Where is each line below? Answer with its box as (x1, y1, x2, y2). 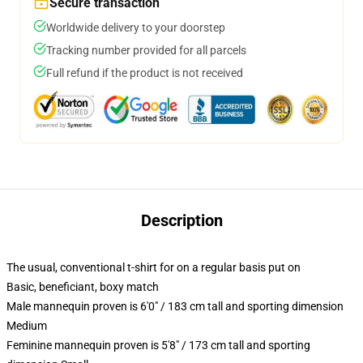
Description (140, 211, 223, 230)
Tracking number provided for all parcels (46, 44, 246, 57)
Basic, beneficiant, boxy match (6, 280, 159, 293)
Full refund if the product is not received (46, 66, 243, 79)
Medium (6, 319, 47, 332)
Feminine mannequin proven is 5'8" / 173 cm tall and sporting (6, 339, 310, 352)
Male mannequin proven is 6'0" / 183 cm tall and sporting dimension (6, 300, 344, 313)
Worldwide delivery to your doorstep (46, 21, 225, 34)
